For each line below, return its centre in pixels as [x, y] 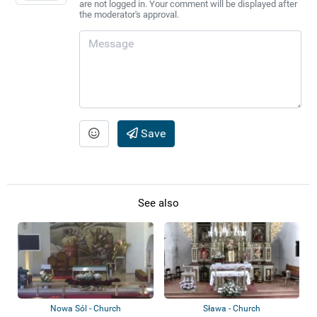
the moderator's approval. [129, 14]
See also [158, 203]
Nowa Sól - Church [85, 309]
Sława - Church [231, 309]
